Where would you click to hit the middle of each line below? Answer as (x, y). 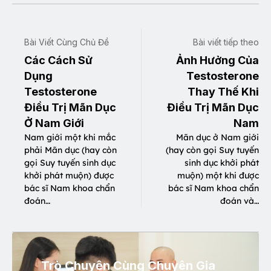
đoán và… (240, 201)
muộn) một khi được (218, 175)
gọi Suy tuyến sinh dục (70, 162)
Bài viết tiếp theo (226, 42)
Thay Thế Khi (223, 91)
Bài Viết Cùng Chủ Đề (67, 42)
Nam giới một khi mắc (70, 137)
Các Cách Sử (58, 60)
